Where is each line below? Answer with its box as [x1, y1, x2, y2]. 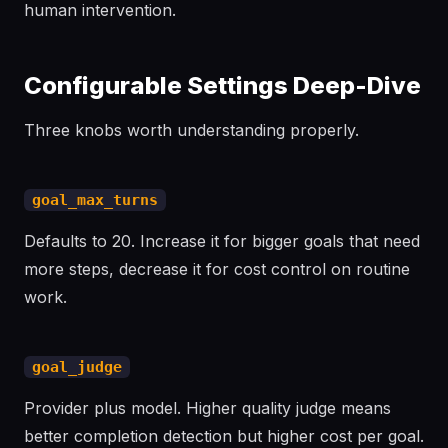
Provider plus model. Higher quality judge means [24, 398, 391, 418]
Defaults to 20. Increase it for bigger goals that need [24, 231, 420, 251]
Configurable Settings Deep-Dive [24, 71, 421, 100]
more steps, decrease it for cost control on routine [24, 259, 410, 279]
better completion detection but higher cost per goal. [24, 426, 424, 446]
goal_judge [32, 358, 122, 376]
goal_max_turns [32, 191, 158, 209]
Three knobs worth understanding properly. [24, 120, 359, 140]
